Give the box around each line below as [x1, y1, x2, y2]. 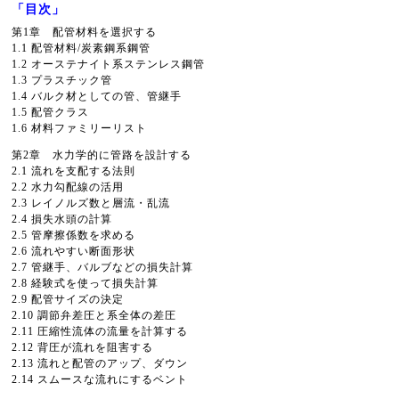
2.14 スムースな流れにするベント [12, 373, 188, 386]
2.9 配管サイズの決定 [12, 293, 124, 305]
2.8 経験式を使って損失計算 [12, 277, 159, 289]
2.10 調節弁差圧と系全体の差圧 [12, 309, 176, 322]
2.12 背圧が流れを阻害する [12, 341, 153, 354]
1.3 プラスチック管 [12, 74, 112, 86]
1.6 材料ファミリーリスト [12, 122, 147, 134]
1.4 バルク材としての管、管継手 [12, 90, 182, 102]
